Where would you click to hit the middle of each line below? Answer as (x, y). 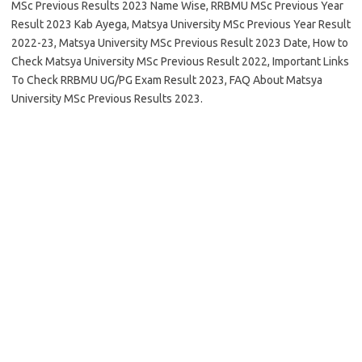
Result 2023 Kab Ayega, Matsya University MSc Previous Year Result (181, 24)
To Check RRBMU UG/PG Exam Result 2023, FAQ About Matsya (167, 80)
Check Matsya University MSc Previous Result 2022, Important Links (180, 61)
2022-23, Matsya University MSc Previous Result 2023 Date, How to (180, 43)
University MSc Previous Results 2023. (107, 99)
